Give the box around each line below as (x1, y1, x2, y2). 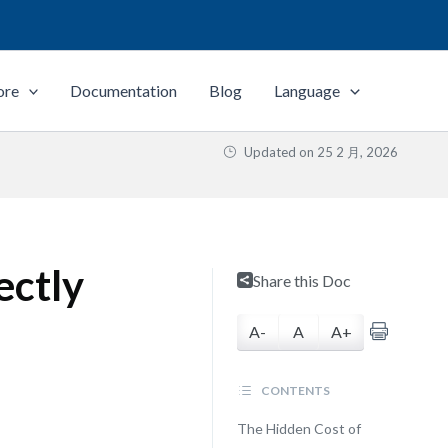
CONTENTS (258, 383, 330, 398)
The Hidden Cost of (236, 420, 361, 437)
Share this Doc (252, 271, 351, 290)
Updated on (241, 144, 317, 160)
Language (274, 81, 341, 100)
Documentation (70, 81, 178, 100)
